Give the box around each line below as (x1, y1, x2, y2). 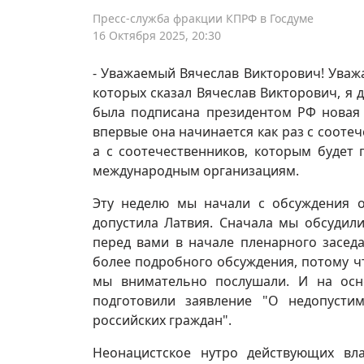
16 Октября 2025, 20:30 (93, 28, 221, 43)
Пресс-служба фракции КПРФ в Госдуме (93, 11, 314, 26)
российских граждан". (93, 311, 235, 329)
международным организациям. (93, 162, 302, 180)
